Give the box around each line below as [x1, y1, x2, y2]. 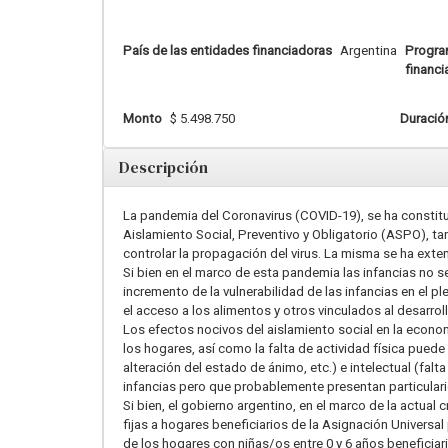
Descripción [119, 155, 208, 178]
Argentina [340, 43, 397, 59]
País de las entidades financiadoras [123, 43, 332, 59]
